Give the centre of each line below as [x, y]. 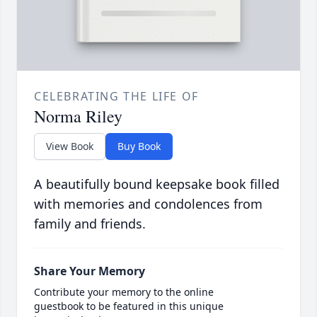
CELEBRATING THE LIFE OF [116, 97]
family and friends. [90, 224]
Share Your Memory [90, 271]
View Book [70, 146]
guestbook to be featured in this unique [129, 306]
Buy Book [139, 146]
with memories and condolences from [148, 204]
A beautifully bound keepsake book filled [157, 184]
